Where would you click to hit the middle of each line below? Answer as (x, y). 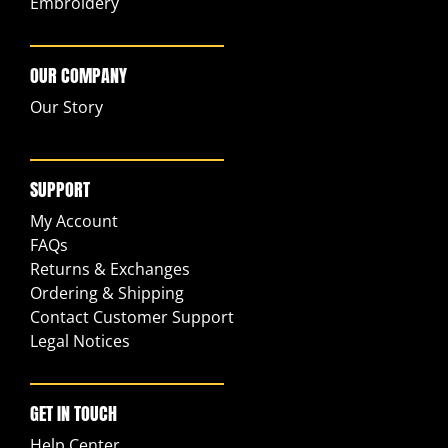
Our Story (66, 106)
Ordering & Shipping (107, 292)
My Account (74, 220)
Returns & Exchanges (110, 268)
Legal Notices (80, 340)
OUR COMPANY (78, 75)
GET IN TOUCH (73, 413)
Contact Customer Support (132, 316)
